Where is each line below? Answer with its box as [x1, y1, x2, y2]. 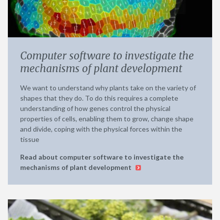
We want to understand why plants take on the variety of [20, 83, 196, 92]
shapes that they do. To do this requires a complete [20, 93, 178, 102]
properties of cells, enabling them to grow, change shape [20, 114, 193, 123]
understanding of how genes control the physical [20, 104, 170, 112]
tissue [20, 135, 39, 143]
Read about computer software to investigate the [20, 152, 184, 161]
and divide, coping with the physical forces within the [20, 124, 182, 133]
